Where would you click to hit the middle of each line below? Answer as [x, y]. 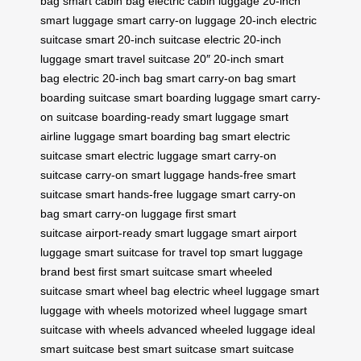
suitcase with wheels [92, 330]
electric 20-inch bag [113, 79]
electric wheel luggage [230, 291]
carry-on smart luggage [145, 175]
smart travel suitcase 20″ [147, 59]
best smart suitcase [167, 349]
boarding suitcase [85, 98]
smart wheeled [235, 272]
